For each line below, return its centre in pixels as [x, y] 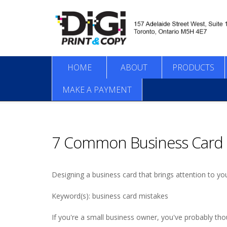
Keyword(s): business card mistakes [110, 196]
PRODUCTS [193, 67]
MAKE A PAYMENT [97, 89]
